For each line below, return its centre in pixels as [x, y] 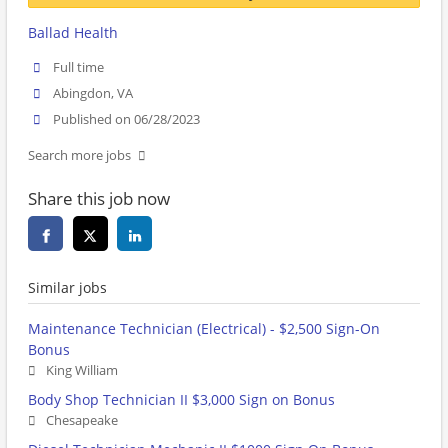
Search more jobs [79, 156]
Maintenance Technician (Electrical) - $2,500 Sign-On [204, 329]
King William [82, 371]
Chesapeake [82, 421]
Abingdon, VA [93, 94]
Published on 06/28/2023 [127, 120]
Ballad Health [73, 32]
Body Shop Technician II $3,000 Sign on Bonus [181, 400]
